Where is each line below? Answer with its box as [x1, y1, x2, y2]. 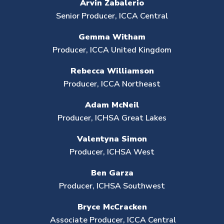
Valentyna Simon [77, 133, 147, 144]
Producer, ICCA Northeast [63, 78, 160, 89]
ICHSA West [105, 146, 154, 157]
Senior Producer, [56, 10, 119, 21]
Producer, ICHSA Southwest [59, 180, 165, 191]
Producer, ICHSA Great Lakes [57, 112, 166, 123]
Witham [112, 31, 145, 42]
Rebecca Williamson [70, 65, 154, 76]
